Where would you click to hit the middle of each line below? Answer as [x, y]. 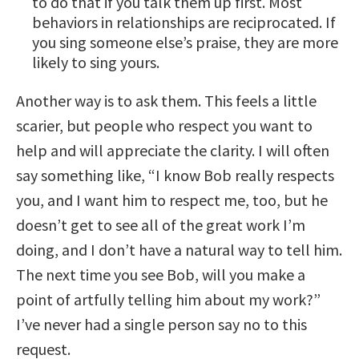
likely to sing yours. [96, 62]
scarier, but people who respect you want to [164, 125]
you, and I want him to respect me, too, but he [172, 200]
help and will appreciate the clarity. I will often [173, 150]
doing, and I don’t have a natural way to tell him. [179, 249]
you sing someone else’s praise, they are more [185, 42]
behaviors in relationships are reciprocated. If [184, 22]
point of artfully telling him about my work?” [168, 299]
